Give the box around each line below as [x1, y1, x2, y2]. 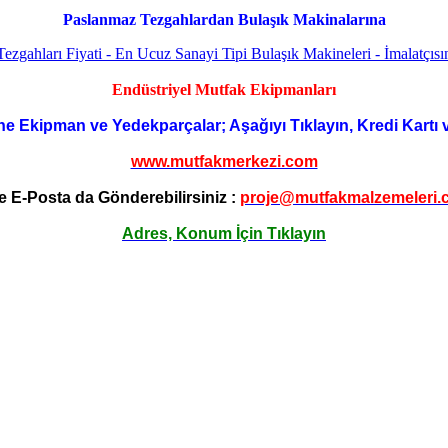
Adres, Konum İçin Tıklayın [122, 225, 326, 242]
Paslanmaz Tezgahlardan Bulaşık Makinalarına [62, 11, 386, 28]
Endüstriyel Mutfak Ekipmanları [112, 81, 336, 98]
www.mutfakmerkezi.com [130, 153, 318, 170]
